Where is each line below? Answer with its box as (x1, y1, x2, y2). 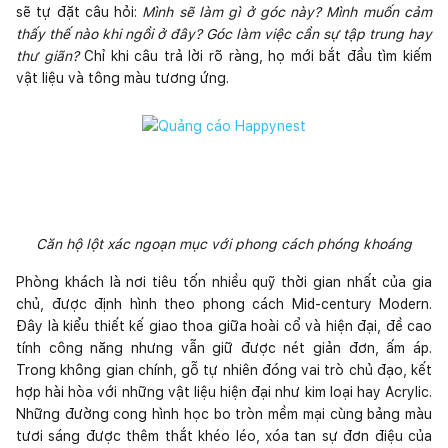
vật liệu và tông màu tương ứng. (16, 69, 229, 86)
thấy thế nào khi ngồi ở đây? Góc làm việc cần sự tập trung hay (16, 25, 432, 42)
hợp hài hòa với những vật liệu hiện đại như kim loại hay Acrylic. (16, 383, 432, 400)
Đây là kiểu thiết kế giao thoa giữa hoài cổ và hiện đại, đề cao (16, 317, 432, 334)
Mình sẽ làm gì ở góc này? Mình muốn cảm (142, 3, 433, 20)
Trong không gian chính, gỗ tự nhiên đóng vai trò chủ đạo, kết (16, 361, 432, 378)
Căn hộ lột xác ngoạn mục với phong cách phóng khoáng (36, 235, 412, 252)
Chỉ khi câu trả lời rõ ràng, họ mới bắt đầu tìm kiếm (84, 47, 433, 64)
